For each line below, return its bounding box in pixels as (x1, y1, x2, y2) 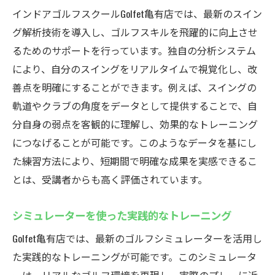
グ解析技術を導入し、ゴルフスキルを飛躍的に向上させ (12, 25, 258, 39)
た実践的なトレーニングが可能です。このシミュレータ (12, 249, 257, 264)
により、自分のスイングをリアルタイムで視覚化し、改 (12, 61, 257, 76)
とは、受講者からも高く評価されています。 (12, 172, 207, 187)
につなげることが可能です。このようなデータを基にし (12, 135, 257, 150)
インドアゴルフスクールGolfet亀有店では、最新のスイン (12, 6, 262, 21)
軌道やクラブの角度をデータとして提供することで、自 (12, 98, 257, 113)
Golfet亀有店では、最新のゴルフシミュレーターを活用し (12, 231, 262, 246)
